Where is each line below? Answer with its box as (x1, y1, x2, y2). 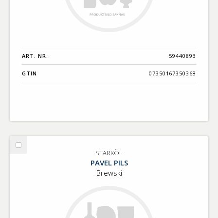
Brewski (96, 168, 122, 178)
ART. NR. (22, 52, 48, 60)
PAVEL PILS (90, 158, 128, 168)
